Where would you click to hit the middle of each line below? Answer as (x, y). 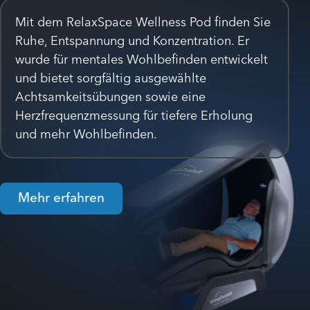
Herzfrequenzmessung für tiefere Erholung (134, 115)
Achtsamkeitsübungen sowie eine (110, 96)
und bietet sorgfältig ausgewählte (111, 77)
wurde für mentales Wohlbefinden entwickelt (142, 59)
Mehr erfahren (61, 197)
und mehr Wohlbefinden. (86, 134)
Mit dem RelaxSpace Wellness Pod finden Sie (143, 21)
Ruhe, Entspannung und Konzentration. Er (132, 40)
